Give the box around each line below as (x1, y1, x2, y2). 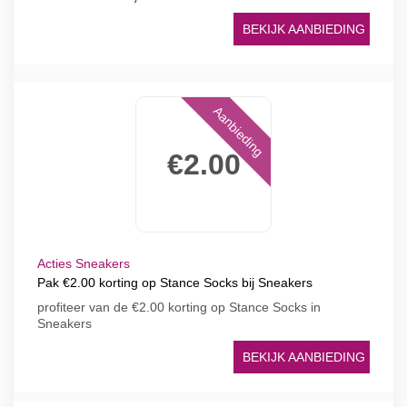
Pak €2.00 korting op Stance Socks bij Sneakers (37, 275, 313, 290)
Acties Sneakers (37, 256, 130, 271)
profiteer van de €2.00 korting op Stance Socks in (37, 300, 321, 314)
